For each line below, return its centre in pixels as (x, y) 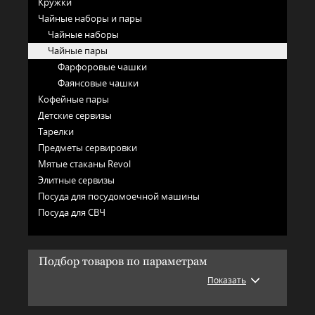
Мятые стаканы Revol (84, 164)
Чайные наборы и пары (90, 19)
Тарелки (56, 132)
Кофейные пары (73, 99)
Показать (227, 281)
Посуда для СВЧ (72, 213)
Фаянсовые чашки (98, 83)
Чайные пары (78, 51)
